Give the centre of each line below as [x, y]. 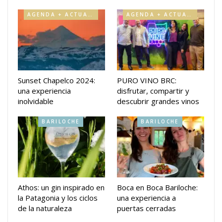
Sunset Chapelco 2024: [56, 80]
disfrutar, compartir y [153, 90]
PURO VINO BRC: [147, 80]
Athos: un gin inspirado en [61, 188]
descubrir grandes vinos [158, 101]
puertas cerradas [146, 208]
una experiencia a [146, 198]
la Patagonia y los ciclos [58, 198]
